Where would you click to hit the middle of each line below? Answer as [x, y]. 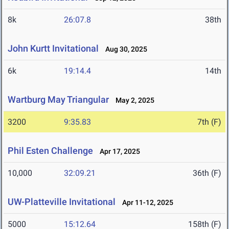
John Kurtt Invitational [53, 49]
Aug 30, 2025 [124, 49]
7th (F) [209, 122]
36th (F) [207, 173]
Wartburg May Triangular [58, 100]
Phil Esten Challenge [50, 151]
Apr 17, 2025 [118, 152]
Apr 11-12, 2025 [145, 203]
